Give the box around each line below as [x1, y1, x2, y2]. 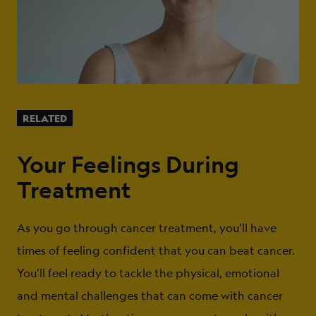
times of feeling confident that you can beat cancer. [17, 243, 295, 259]
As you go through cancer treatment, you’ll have [17, 220, 276, 236]
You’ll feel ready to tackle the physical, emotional [17, 265, 279, 281]
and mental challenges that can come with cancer [17, 288, 283, 304]
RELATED [23, 111, 67, 126]
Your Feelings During [17, 150, 239, 180]
